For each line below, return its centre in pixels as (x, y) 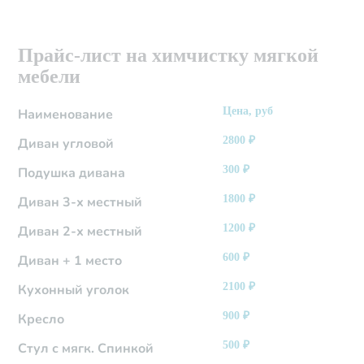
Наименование (66, 115)
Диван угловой (66, 144)
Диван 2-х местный (80, 232)
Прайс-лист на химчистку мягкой (169, 56)
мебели (50, 77)
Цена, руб (248, 111)
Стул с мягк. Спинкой (86, 349)
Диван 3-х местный (80, 203)
